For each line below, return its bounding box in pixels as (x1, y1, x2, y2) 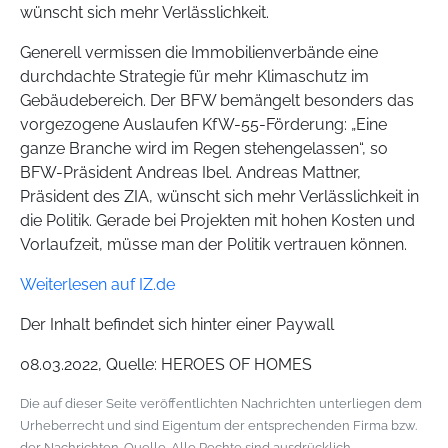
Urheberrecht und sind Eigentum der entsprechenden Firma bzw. (20, 418, 417, 433)
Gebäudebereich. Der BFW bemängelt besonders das (20, 91, 414, 110)
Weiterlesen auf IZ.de (20, 275, 175, 294)
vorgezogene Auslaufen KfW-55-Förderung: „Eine (20, 115, 387, 134)
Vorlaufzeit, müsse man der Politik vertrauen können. (20, 235, 407, 254)
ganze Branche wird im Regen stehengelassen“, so (20, 139, 388, 158)
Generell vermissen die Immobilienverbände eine (20, 43, 378, 62)
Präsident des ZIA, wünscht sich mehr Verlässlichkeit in (20, 187, 419, 206)
